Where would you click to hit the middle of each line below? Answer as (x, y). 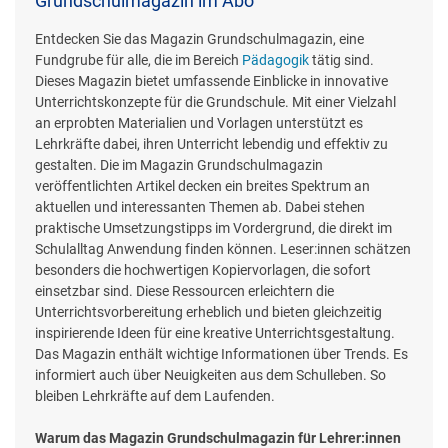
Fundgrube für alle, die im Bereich (138, 59)
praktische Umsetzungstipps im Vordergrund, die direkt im (213, 227)
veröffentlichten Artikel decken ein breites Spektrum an (202, 185)
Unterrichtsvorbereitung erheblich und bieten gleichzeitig (208, 311)
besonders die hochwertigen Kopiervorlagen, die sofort (203, 269)
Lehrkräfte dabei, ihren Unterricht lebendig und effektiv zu (211, 143)
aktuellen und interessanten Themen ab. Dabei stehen (200, 206)
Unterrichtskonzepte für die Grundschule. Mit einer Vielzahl (215, 101)
